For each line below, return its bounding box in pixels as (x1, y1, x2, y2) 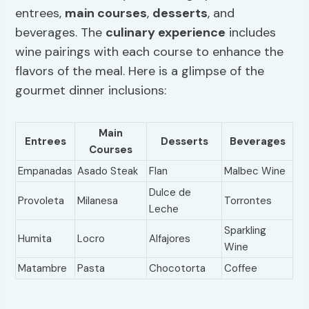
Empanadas (18, 164, 73, 179)
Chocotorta (149, 261, 206, 276)
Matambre (18, 261, 68, 276)
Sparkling (224, 223, 267, 238)
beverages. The (15, 24, 106, 41)
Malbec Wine (224, 164, 286, 179)
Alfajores (149, 232, 191, 246)
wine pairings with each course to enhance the (15, 43, 284, 61)
